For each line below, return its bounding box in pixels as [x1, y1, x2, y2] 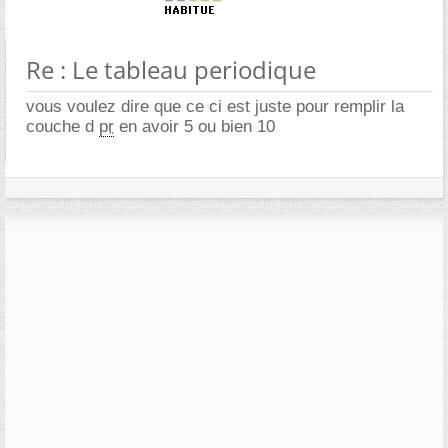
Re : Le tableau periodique [26, 53, 316, 86]
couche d [26, 117, 99, 136]
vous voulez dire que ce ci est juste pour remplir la [26, 97, 404, 116]
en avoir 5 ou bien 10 [114, 117, 275, 136]
